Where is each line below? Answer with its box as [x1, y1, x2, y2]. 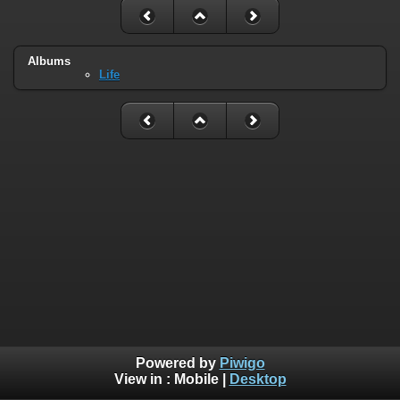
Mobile [173, 371, 219, 387]
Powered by [135, 355, 220, 371]
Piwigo [219, 355, 265, 371]
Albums [28, 54, 71, 68]
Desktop [229, 371, 287, 387]
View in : [113, 371, 174, 387]
